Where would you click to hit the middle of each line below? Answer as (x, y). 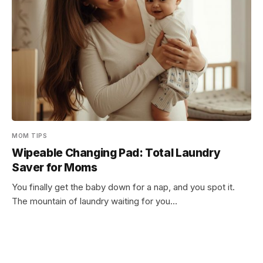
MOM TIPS (29, 136)
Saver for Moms (55, 168)
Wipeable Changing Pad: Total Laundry (116, 153)
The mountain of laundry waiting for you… (95, 201)
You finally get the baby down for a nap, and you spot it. (123, 187)
